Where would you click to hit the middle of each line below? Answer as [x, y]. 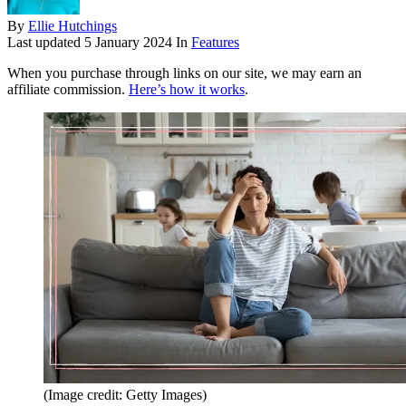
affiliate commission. [68, 90]
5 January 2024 [128, 43]
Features [215, 43]
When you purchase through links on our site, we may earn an [184, 73]
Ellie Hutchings [72, 26]
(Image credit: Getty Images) [125, 394]
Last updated [46, 43]
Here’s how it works [187, 90]
